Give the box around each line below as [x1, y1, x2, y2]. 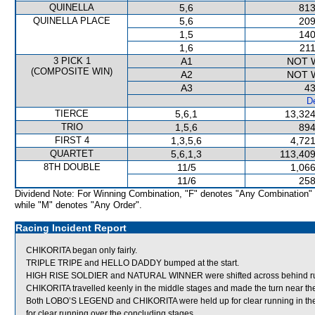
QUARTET [50, 148, 94, 159]
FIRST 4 [54, 135, 89, 146]
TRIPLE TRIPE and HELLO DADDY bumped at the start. [26, 258, 239, 268]
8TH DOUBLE [43, 162, 101, 172]
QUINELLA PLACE [33, 15, 110, 26]
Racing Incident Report [15, 222, 127, 233]
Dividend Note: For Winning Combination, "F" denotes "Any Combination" [15, 188, 312, 199]
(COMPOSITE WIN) [31, 66, 112, 77]
